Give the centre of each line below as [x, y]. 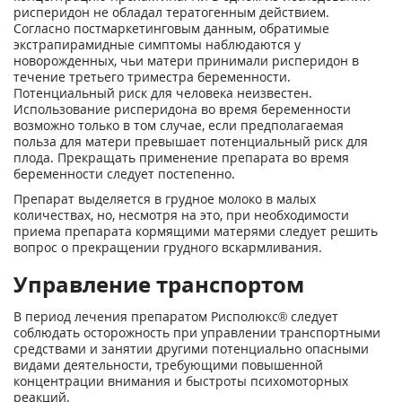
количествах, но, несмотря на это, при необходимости [181, 215]
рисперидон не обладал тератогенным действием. [171, 12]
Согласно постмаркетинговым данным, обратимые [171, 28]
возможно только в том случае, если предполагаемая [179, 125]
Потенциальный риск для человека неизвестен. [163, 93]
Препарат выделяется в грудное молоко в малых [165, 199]
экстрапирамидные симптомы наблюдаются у [157, 44]
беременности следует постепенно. [124, 174]
